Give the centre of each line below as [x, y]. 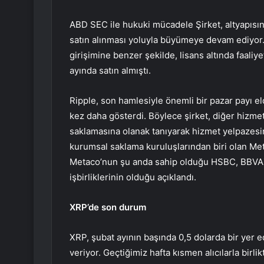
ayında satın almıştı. [110, 71]
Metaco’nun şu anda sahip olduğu [140, 162]
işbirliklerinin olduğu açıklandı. [133, 177]
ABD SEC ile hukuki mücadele [131, 25]
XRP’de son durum [108, 207]
